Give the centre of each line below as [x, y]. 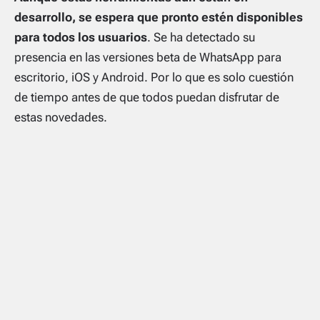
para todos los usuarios [81, 37]
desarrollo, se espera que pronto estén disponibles [159, 17]
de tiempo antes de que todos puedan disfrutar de [147, 97]
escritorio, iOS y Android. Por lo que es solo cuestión [154, 77]
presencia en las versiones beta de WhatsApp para [148, 57]
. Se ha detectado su [201, 37]
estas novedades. [61, 117]
